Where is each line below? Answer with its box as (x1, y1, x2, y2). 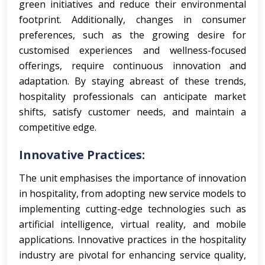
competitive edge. (19, 121, 96, 134)
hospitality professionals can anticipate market (19, 90, 246, 103)
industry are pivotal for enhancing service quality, (19, 248, 246, 261)
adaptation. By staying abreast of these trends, (19, 75, 246, 88)
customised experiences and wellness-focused (19, 44, 246, 57)
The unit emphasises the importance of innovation (19, 172, 246, 185)
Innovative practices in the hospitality (77, 233, 247, 246)
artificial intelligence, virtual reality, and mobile (19, 218, 246, 231)
